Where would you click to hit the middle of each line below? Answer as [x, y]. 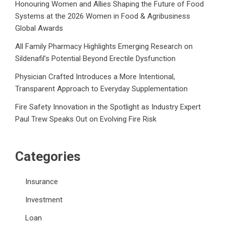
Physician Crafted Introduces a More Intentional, [95, 76]
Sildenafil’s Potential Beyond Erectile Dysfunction [95, 58]
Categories [48, 156]
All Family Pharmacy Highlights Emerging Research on [104, 46]
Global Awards [39, 28]
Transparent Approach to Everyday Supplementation [101, 89]
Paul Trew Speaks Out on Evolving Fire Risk [86, 119]
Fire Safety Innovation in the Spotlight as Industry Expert [108, 107]
